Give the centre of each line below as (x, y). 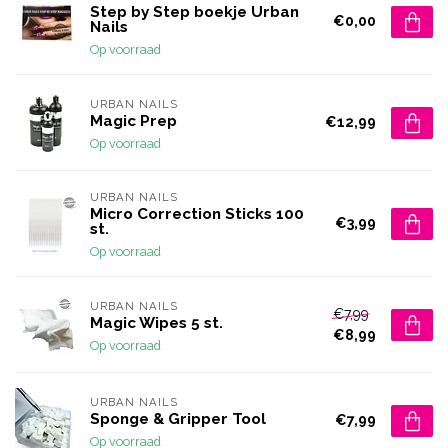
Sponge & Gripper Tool (178, 418)
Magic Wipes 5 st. (156, 322)
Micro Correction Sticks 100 (197, 214)
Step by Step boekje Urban (194, 12)
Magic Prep (133, 120)
